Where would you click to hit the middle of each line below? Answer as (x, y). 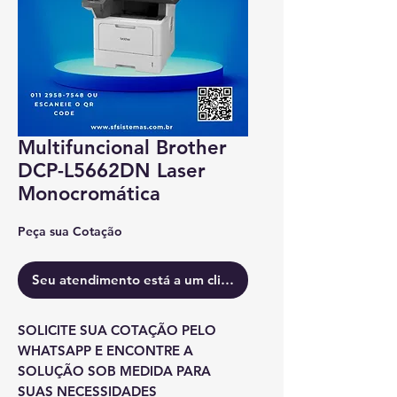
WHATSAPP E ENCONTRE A (105, 350)
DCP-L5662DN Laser (112, 171)
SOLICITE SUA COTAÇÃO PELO (117, 330)
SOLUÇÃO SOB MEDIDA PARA (114, 371)
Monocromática (89, 194)
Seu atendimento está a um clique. (140, 280)
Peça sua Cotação (70, 231)
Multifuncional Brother (122, 148)
